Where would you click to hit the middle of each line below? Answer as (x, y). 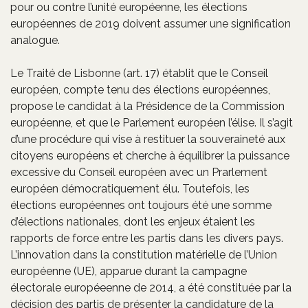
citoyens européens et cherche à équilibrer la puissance (150, 155)
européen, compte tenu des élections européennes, (140, 89)
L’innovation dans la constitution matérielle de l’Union (144, 254)
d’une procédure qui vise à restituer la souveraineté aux (148, 139)
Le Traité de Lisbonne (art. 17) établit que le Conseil (139, 73)
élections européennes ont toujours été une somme (141, 205)
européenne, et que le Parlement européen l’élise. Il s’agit (152, 122)
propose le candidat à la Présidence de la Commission (147, 106)
